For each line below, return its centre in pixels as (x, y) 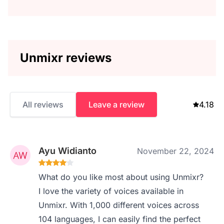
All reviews (43, 104)
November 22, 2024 (175, 151)
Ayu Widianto (68, 150)
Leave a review (116, 104)
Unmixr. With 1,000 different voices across (119, 205)
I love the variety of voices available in (111, 191)
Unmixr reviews (66, 57)
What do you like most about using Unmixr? (121, 177)
